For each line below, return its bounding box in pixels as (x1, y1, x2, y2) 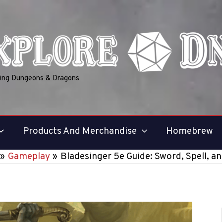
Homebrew (166, 125, 213, 137)
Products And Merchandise (22, 125, 137, 137)
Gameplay (7, 151, 50, 163)
